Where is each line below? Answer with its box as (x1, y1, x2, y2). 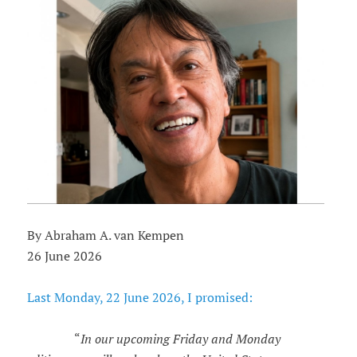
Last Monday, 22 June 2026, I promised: (26, 289, 253, 306)
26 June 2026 (26, 248, 102, 265)
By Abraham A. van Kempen (26, 227, 184, 244)
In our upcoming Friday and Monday (80, 331, 280, 347)
